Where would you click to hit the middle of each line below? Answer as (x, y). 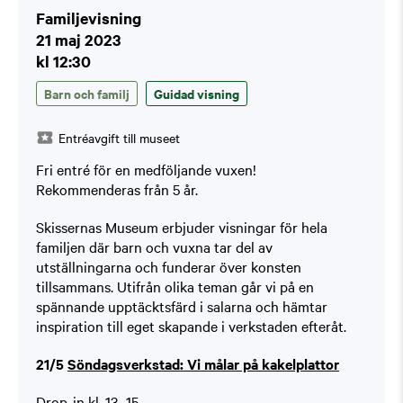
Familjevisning (89, 18)
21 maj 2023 (79, 40)
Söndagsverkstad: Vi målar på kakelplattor (203, 364)
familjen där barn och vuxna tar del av (154, 247)
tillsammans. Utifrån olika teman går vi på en (175, 287)
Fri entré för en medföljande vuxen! (146, 170)
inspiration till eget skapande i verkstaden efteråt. (191, 326)
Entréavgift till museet (119, 138)
